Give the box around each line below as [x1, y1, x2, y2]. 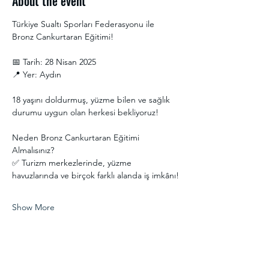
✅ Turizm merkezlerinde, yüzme [12, 157, 134, 168]
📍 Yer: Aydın [12, 69, 61, 80]
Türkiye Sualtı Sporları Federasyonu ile [12, 19, 157, 29]
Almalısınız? [12, 145, 54, 156]
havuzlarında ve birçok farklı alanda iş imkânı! [12, 170, 179, 181]
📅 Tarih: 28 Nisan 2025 [12, 56, 96, 67]
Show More [12, 202, 55, 213]
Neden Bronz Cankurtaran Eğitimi [12, 132, 142, 143]
